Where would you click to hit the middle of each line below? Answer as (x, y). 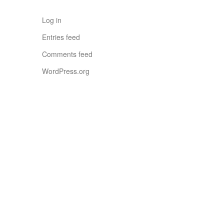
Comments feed (67, 54)
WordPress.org (65, 71)
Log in (51, 20)
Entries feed (61, 37)
